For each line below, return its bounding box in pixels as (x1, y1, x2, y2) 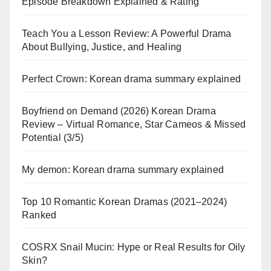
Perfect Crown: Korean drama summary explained (22, 74, 241, 85)
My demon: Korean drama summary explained (22, 165, 224, 175)
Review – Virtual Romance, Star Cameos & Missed (22, 119, 246, 130)
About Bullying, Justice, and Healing (22, 42, 182, 53)
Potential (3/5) (22, 132, 83, 143)
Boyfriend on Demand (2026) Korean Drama (22, 106, 216, 117)
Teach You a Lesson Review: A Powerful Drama (22, 28, 232, 39)
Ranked (22, 210, 57, 221)
